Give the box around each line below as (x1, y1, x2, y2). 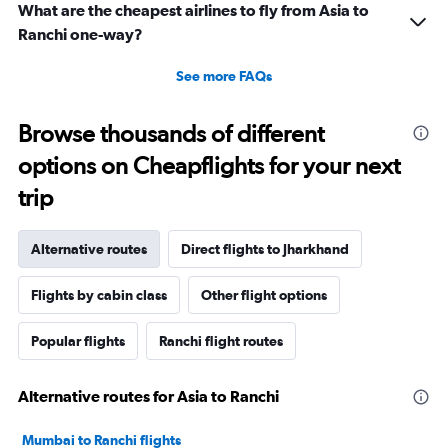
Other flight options (201, 287, 327, 304)
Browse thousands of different (18, 119, 324, 149)
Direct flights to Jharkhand (181, 241, 349, 258)
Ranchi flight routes (159, 333, 283, 350)
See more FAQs (176, 68, 272, 85)
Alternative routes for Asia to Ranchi (18, 387, 279, 406)
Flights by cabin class (31, 287, 167, 304)
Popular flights (31, 333, 125, 350)
